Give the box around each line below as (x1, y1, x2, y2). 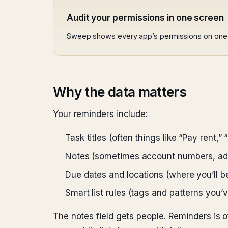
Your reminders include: (53, 109, 148, 119)
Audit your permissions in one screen (67, 13, 224, 23)
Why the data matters (53, 84, 186, 100)
